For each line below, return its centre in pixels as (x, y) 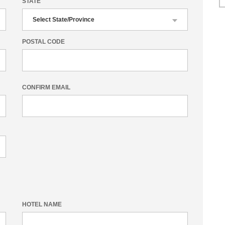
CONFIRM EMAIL (46, 87)
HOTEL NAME (42, 204)
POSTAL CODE (43, 42)
